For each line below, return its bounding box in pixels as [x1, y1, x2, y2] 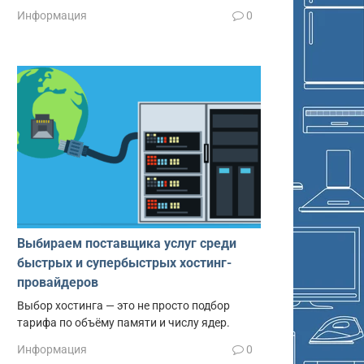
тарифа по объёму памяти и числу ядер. [17, 315, 230, 330]
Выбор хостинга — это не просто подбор [17, 298, 230, 313]
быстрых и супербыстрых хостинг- [17, 254, 232, 271]
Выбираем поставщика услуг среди [17, 235, 236, 251]
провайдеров [17, 274, 98, 290]
